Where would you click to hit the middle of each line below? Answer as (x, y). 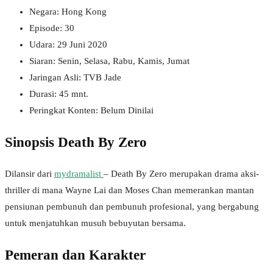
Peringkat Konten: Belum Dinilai (91, 110)
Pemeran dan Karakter (75, 255)
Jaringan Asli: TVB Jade (75, 77)
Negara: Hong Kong (68, 11)
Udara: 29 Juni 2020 (68, 44)
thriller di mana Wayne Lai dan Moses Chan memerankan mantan (129, 190)
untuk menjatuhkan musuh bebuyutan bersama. (95, 223)
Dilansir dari (30, 174)
